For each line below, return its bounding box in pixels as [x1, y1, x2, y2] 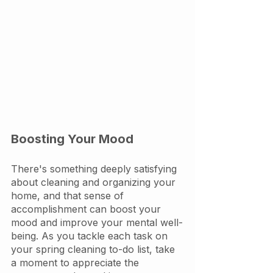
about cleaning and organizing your [11, 176, 179, 189]
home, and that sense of [11, 190, 127, 202]
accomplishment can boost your [11, 203, 164, 216]
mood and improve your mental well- [11, 216, 183, 229]
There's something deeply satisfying [11, 163, 180, 175]
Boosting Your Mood [11, 132, 133, 147]
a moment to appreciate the [11, 257, 142, 269]
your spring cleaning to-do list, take [11, 243, 178, 256]
